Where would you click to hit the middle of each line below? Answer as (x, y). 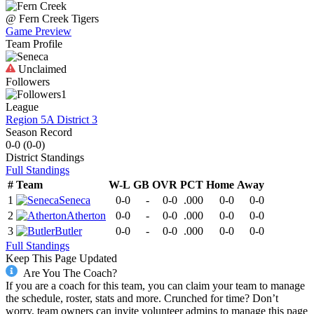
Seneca (75, 200)
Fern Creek (44, 19)
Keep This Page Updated (61, 259)
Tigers (85, 19)
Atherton (86, 216)
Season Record (39, 132)
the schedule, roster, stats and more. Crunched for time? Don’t (142, 298)
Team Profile (34, 44)
